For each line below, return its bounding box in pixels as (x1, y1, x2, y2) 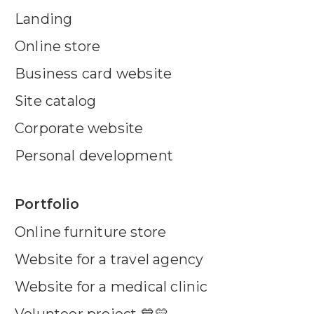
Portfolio (15, 195, 79, 212)
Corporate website (15, 119, 144, 137)
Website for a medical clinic (15, 278, 208, 295)
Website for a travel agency (15, 250, 204, 268)
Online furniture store (15, 223, 167, 240)
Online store (15, 37, 101, 55)
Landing (15, 10, 73, 27)
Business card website (15, 64, 172, 82)
